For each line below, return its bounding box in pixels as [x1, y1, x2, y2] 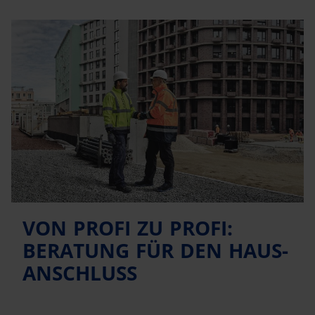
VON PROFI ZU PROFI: [22, 214, 233, 241]
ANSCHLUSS [22, 259, 137, 286]
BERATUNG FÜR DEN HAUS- [22, 237, 288, 264]
